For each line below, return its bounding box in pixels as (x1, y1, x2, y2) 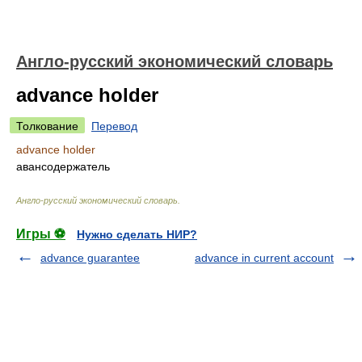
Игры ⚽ (16, 227, 65, 241)
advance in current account (195, 251, 334, 264)
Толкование (16, 120, 78, 133)
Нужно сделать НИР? (77, 228, 197, 241)
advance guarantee (40, 251, 140, 264)
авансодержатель (16, 160, 110, 173)
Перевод (91, 120, 137, 133)
